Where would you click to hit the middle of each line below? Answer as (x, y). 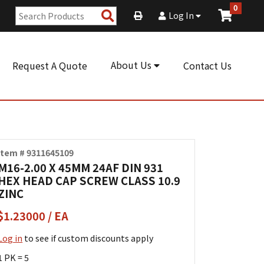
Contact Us (207, 66)
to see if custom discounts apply (88, 238)
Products (135, 26)
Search (129, 15)
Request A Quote (50, 66)
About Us (132, 65)
